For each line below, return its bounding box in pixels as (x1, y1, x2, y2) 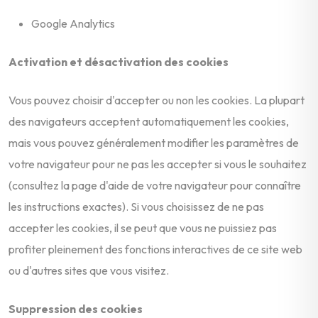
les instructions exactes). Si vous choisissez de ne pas (9, 199, 264, 214)
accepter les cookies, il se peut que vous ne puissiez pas (9, 220, 277, 235)
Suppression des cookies (9, 301, 143, 316)
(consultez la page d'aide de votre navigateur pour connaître (9, 177, 301, 192)
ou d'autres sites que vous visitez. (9, 263, 169, 278)
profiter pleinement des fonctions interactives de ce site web (9, 241, 302, 256)
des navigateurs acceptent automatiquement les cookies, (9, 114, 289, 128)
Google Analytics (31, 16, 115, 31)
